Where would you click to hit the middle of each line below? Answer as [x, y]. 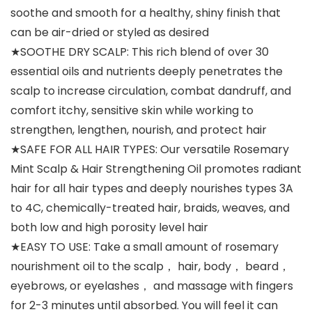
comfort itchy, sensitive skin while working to [132, 111]
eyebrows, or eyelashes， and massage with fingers [152, 286]
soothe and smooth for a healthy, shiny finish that [146, 13]
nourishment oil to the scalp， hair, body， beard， [150, 267]
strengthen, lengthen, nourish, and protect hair [139, 130]
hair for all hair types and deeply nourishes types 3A [152, 189]
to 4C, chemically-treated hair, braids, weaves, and [150, 208]
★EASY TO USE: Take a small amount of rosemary [145, 247]
